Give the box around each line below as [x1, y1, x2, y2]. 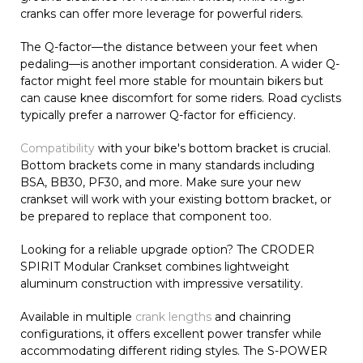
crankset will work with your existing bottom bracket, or [20, 191, 331, 207]
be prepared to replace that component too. [20, 208, 271, 224]
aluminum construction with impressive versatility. [20, 275, 303, 291]
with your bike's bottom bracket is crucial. [95, 140, 331, 156]
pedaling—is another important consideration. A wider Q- [20, 56, 340, 71]
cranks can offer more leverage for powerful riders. [20, 6, 303, 21]
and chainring [211, 309, 291, 324]
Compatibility [20, 140, 95, 156]
